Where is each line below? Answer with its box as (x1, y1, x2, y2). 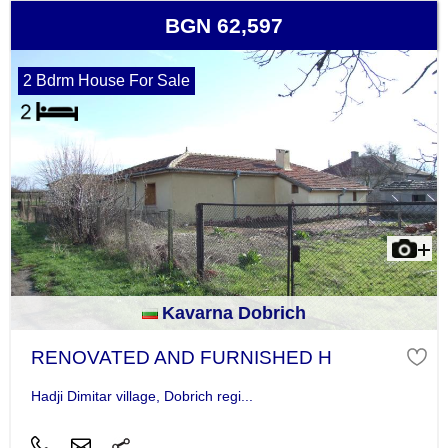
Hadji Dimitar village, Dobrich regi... (30, 387, 253, 404)
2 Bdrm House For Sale (22, 72, 190, 90)
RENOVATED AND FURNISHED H (30, 347, 332, 369)
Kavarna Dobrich (162, 303, 306, 324)
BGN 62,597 (165, 14, 283, 38)
